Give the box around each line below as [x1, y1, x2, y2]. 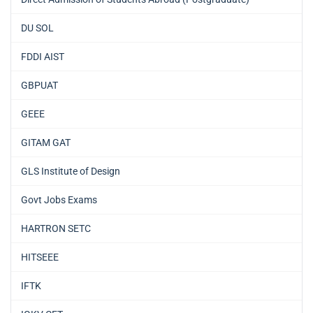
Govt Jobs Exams [21, 194, 97, 206]
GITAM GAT [21, 137, 71, 149]
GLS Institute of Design [21, 166, 120, 177]
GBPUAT [21, 80, 58, 92]
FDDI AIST [21, 51, 64, 63]
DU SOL [21, 22, 54, 34]
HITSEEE [21, 252, 59, 263]
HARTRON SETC [21, 223, 91, 235]
